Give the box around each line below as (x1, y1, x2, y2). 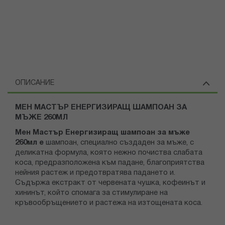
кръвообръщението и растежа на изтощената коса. (15, 199, 204, 207)
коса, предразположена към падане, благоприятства (15, 159, 204, 167)
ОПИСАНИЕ (15, 80, 54, 87)
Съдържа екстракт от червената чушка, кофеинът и (15, 179, 205, 187)
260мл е (15, 139, 46, 147)
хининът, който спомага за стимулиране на (15, 189, 168, 197)
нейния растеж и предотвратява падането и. (15, 169, 175, 177)
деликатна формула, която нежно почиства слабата (15, 149, 202, 157)
